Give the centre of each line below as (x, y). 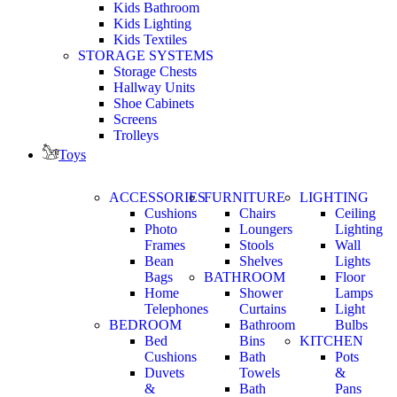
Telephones (176, 308)
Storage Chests (155, 71)
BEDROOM (145, 324)
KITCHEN (331, 340)
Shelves (261, 261)
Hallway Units (154, 87)
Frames (165, 245)
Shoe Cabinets (154, 103)
